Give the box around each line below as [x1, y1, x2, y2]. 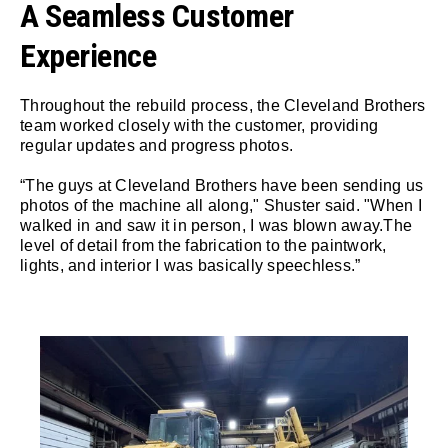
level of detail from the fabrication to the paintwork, [20, 237, 387, 255]
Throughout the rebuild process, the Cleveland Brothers [20, 97, 426, 115]
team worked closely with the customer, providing [20, 117, 378, 135]
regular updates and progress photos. [20, 137, 293, 155]
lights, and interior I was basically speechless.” [20, 257, 361, 275]
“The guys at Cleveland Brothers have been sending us [20, 177, 423, 195]
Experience [20, 37, 156, 76]
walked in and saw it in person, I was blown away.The [20, 217, 412, 235]
